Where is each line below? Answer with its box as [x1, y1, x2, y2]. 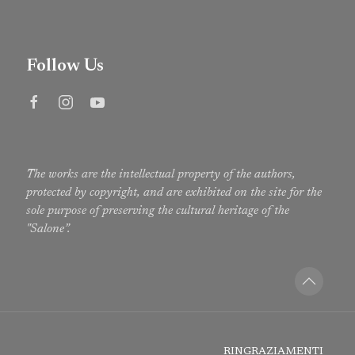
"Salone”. [26, 223, 71, 235]
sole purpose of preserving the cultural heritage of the [26, 204, 290, 217]
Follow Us [26, 57, 105, 75]
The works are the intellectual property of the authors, [26, 168, 296, 181]
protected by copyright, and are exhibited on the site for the [26, 186, 323, 199]
